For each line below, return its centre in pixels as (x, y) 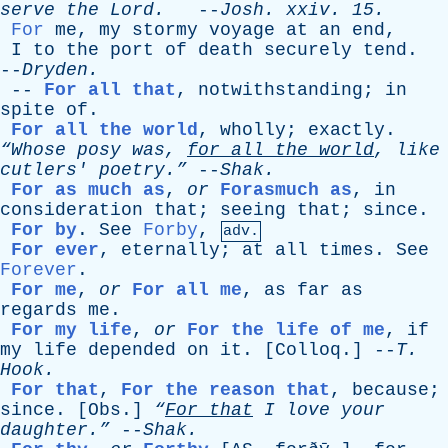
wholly (253, 130)
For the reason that (225, 390)
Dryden (55, 70)
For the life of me (286, 330)
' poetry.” (132, 170)
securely (308, 50)
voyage (242, 30)
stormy (165, 30)
